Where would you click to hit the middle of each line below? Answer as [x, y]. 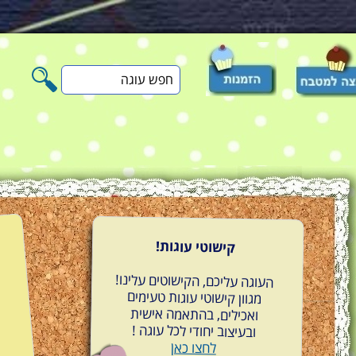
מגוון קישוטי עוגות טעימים [195, 298]
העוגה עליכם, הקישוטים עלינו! [195, 282]
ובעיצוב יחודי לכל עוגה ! [194, 332]
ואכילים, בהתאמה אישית [194, 315]
